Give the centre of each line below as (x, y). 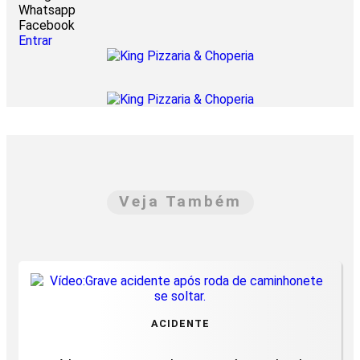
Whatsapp (47, 10)
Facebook (47, 26)
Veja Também (180, 202)
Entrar (35, 41)
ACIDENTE (180, 323)
